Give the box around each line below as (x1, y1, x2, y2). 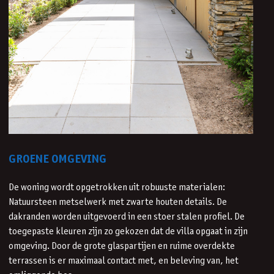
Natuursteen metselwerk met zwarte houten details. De (9, 197, 227, 207)
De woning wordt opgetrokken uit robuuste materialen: (9, 182, 225, 192)
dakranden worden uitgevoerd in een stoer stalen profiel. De (9, 212, 245, 221)
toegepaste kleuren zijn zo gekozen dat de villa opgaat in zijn (9, 226, 248, 236)
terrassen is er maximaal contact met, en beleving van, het (9, 256, 239, 265)
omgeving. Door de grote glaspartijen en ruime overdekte (9, 241, 235, 251)
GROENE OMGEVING (9, 154, 106, 165)
